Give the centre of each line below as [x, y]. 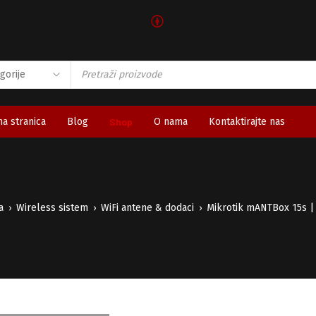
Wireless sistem [52, 208]
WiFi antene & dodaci [147, 208]
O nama [171, 122]
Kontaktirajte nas [247, 122]
